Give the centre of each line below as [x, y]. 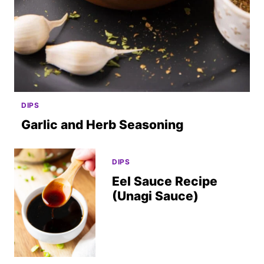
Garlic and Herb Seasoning [102, 124]
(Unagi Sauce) [155, 196]
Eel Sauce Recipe [165, 181]
